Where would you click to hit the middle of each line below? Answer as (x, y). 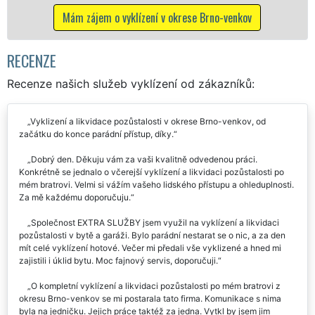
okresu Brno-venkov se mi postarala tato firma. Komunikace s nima (150, 298)
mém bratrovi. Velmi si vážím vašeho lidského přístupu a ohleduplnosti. (156, 184)
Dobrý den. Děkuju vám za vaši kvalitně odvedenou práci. (144, 159)
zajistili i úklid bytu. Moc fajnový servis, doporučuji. (118, 260)
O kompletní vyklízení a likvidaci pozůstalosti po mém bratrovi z (156, 285)
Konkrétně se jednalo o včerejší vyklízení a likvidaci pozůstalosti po (152, 172)
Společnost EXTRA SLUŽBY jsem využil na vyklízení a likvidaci (155, 222)
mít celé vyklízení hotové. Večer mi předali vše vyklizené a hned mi (150, 247)
